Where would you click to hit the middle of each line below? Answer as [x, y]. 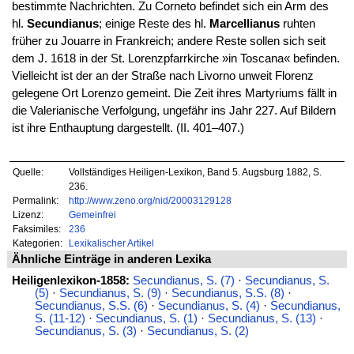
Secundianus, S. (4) [209, 305]
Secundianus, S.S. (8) [228, 293]
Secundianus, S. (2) [198, 331]
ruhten [297, 23]
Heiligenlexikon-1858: [70, 280]
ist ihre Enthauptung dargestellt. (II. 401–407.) [128, 128]
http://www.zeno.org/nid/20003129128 [150, 201]
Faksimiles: [37, 229]
